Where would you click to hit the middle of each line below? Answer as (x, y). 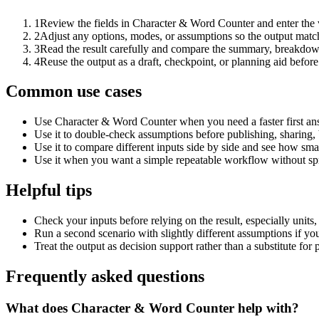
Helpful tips (49, 190)
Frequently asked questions (105, 277)
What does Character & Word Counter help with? (152, 308)
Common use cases (74, 91)
